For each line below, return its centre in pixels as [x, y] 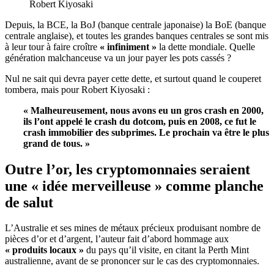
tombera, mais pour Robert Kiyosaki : [77, 89]
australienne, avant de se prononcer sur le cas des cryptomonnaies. [132, 261]
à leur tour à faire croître [52, 46]
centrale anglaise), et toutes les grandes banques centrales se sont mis [137, 35]
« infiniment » [128, 46]
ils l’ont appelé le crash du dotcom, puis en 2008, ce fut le [140, 121]
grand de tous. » [57, 143]
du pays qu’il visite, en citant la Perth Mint [166, 250]
